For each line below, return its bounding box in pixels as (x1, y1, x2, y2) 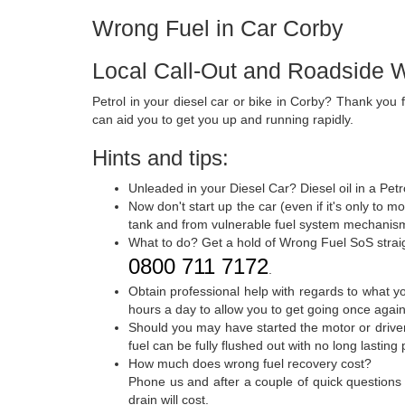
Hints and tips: (92, 145, 229, 170)
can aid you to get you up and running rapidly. (92, 111, 353, 127)
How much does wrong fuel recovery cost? (128, 355, 372, 371)
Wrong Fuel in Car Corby (92, 14, 344, 41)
